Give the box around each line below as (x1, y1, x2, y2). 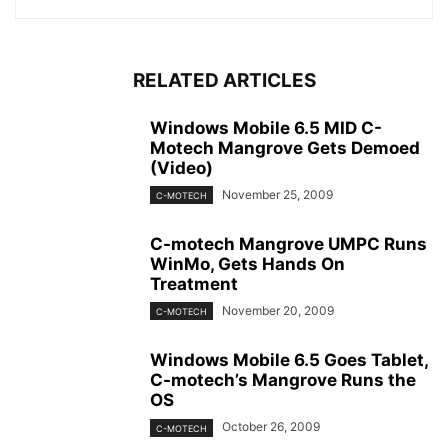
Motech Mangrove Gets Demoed (150, 138, 420, 158)
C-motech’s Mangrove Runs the (150, 370, 416, 391)
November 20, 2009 (222, 303, 334, 319)
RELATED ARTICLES (132, 69, 316, 92)
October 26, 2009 (222, 419, 320, 435)
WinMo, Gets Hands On (150, 254, 345, 275)
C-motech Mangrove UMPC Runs (150, 234, 427, 255)
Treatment (150, 274, 238, 295)
